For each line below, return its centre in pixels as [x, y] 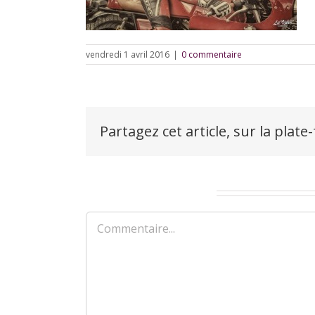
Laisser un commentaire [149, 193]
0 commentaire [212, 55]
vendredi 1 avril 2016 [128, 55]
